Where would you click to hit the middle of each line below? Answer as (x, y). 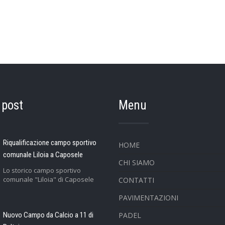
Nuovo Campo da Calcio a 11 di (48, 215)
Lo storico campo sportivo (42, 171)
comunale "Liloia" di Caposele (48, 180)
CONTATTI (136, 180)
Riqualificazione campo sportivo (49, 143)
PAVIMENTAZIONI (148, 198)
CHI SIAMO (136, 163)
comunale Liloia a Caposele (43, 155)
